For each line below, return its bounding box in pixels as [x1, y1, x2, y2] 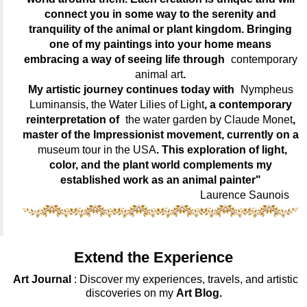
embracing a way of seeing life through [23, 53, 228, 65]
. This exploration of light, [156, 143, 287, 156]
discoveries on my [85, 287, 176, 299]
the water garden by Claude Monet [125, 113, 293, 125]
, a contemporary [204, 98, 292, 110]
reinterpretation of [25, 113, 122, 125]
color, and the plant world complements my [49, 158, 272, 171]
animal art [135, 68, 183, 80]
